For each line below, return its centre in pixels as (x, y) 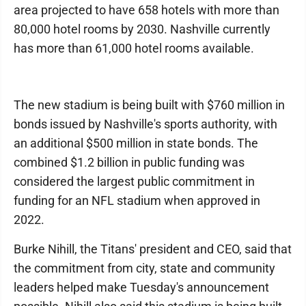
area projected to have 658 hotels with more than (147, 10)
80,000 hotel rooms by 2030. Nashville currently (142, 29)
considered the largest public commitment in (134, 181)
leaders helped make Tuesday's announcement (141, 287)
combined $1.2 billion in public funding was (129, 162)
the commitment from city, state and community (144, 268)
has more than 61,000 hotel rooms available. (134, 48)
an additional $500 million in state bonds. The (136, 143)
